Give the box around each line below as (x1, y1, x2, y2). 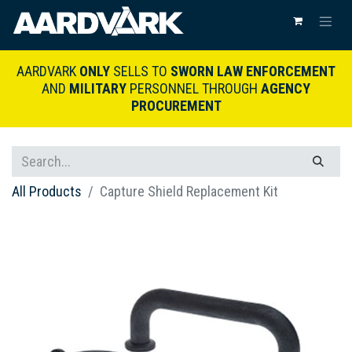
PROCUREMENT (130, 97, 222, 115)
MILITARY (69, 80, 126, 97)
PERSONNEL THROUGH (126, 80, 261, 97)
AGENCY (261, 80, 310, 97)
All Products (12, 183, 82, 200)
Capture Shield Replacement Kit (100, 183, 278, 200)
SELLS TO (110, 63, 170, 80)
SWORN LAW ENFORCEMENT (170, 63, 335, 80)
